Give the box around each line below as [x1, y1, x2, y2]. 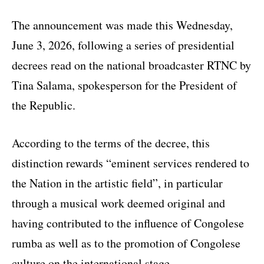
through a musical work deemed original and [12, 194, 225, 211]
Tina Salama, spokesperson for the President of [12, 77, 237, 93]
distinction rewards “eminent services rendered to [12, 154, 249, 171]
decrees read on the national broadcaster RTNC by [12, 57, 251, 73]
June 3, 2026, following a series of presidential [12, 37, 235, 53]
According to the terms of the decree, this [12, 134, 210, 151]
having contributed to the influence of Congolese [12, 214, 244, 231]
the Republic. [12, 97, 75, 113]
